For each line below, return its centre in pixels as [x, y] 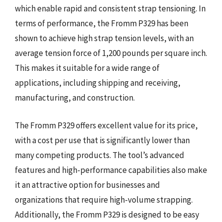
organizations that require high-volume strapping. [104, 199]
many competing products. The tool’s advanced [100, 155]
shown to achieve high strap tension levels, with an [104, 38]
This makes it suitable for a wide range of [87, 68]
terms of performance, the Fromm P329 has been [102, 23]
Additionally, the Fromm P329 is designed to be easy [107, 214]
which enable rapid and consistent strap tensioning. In [110, 8]
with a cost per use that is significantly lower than [102, 140]
